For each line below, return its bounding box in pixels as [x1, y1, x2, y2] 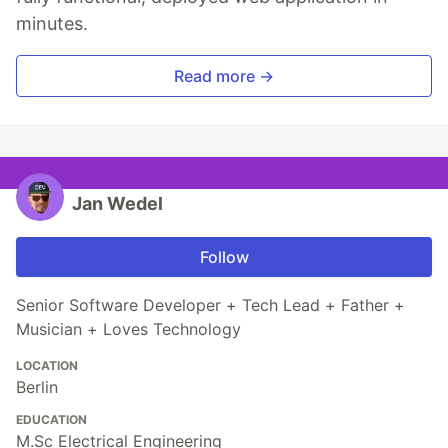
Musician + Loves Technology [16, 319, 241, 340]
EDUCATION [16, 412, 87, 428]
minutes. [16, 13, 88, 35]
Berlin [16, 377, 58, 398]
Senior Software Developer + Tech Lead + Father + [16, 295, 405, 316]
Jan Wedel [72, 193, 163, 215]
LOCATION [16, 358, 78, 374]
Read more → [174, 66, 274, 87]
